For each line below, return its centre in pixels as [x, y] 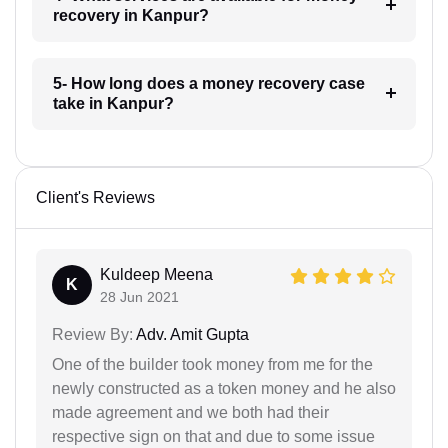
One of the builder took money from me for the [212, 364]
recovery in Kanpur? [130, 15]
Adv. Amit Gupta [191, 334]
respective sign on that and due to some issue [213, 436]
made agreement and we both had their [190, 412]
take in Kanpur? [113, 103]
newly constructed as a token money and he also [224, 388]
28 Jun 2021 [139, 297]
